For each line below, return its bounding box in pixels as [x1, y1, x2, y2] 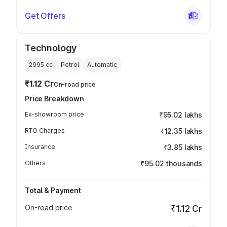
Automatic [87, 61, 117, 68]
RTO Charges [25, 127, 65, 134]
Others [25, 159, 46, 167]
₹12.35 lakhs [160, 127, 202, 135]
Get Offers [25, 11, 65, 21]
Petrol [61, 61, 79, 68]
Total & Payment [25, 186, 81, 195]
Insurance [25, 143, 55, 150]
